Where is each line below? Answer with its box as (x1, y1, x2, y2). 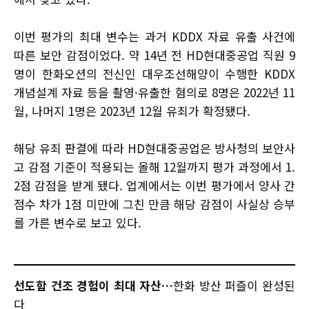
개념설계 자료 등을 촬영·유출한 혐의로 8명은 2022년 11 (14, 83, 295, 101)
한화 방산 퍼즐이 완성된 (173, 277, 296, 295)
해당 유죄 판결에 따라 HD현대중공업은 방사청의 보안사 (14, 139, 295, 157)
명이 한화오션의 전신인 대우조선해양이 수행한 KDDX (14, 65, 295, 83)
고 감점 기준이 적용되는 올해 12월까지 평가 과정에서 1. (14, 158, 295, 176)
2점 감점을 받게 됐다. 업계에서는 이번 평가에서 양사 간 (14, 177, 295, 195)
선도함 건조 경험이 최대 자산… (14, 277, 174, 295)
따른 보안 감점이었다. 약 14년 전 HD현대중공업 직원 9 (14, 46, 295, 64)
